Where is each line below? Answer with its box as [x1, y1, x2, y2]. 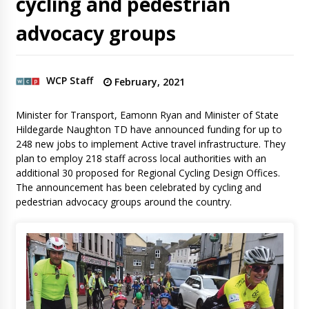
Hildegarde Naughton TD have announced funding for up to [15, 123, 282, 137]
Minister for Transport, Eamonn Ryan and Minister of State [15, 108, 279, 122]
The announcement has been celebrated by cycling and [15, 181, 261, 195]
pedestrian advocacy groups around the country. [15, 195, 235, 209]
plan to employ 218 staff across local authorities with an [15, 152, 266, 166]
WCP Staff [46, 74, 93, 88]
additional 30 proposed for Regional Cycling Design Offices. [15, 166, 280, 180]
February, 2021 [111, 75, 185, 89]
